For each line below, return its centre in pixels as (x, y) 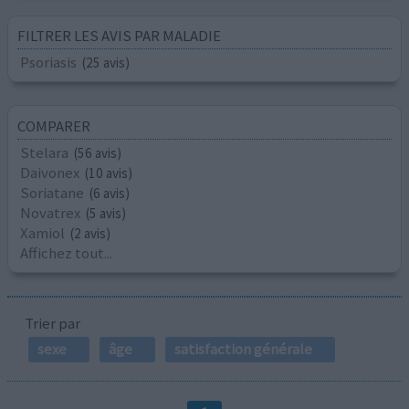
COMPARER (54, 126)
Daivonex (50, 172)
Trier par (52, 323)
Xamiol (43, 232)
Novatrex (51, 212)
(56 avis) (98, 152)
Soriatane (52, 192)
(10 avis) (109, 173)
